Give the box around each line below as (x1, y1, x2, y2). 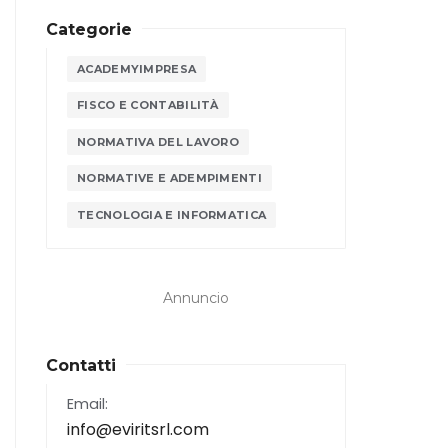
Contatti (46, 356, 116, 376)
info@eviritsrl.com (67, 418, 209, 442)
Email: (67, 394, 108, 415)
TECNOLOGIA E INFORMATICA (77, 208, 267, 223)
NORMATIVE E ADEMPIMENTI (77, 171, 262, 186)
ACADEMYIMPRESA (77, 61, 197, 76)
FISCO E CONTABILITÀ (77, 98, 219, 113)
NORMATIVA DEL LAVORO (77, 134, 239, 149)
